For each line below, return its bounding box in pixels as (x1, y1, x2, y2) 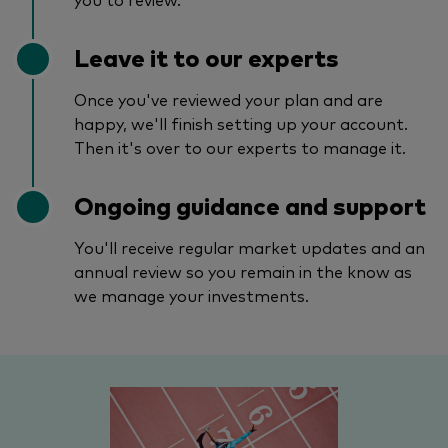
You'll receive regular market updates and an (74, 235, 425, 258)
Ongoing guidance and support (74, 187, 426, 221)
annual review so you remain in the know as (74, 259, 412, 282)
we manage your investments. (74, 283, 309, 306)
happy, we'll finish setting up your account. (74, 111, 408, 134)
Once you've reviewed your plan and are (74, 87, 383, 110)
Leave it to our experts (74, 39, 339, 73)
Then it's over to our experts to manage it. (74, 135, 406, 158)
